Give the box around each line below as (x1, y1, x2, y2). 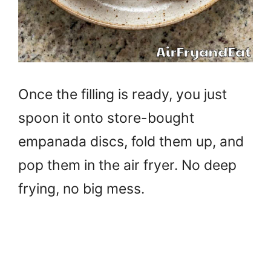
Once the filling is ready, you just (18, 86, 227, 103)
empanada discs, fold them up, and (18, 133, 244, 150)
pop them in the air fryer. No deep (18, 157, 237, 174)
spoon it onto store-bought (18, 109, 194, 126)
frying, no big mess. (18, 180, 145, 197)
